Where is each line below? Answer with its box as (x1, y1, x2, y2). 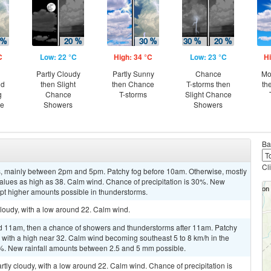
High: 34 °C (114, 51, 152, 62)
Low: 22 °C (39, 51, 77, 62)
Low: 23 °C (189, 51, 227, 62)
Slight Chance (184, 89, 232, 99)
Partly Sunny (112, 68, 154, 79)
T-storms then (186, 79, 230, 89)
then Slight (41, 79, 76, 89)
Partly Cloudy (36, 68, 80, 79)
